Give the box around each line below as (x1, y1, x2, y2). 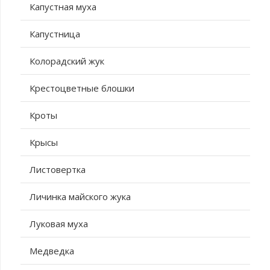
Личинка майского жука (30, 190, 131, 203)
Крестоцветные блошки (30, 82, 134, 95)
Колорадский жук (30, 55, 104, 67)
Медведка (30, 245, 74, 257)
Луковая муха (30, 218, 88, 230)
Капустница (30, 28, 80, 40)
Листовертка (30, 163, 86, 176)
